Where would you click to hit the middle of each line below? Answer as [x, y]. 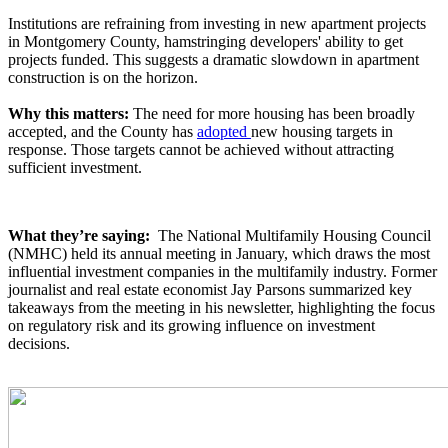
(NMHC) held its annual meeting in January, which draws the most [219, 254]
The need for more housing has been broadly [274, 114]
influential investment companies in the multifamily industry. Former [222, 272]
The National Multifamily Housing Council [292, 236]
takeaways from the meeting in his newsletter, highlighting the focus [221, 308]
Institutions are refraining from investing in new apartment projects [217, 24]
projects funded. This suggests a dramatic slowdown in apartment [213, 60]
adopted [224, 132]
